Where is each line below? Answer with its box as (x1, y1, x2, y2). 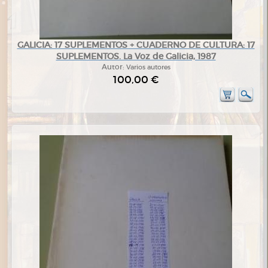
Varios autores (126, 63, 170, 72)
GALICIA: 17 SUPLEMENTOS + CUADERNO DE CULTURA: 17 (17, 39, 255, 51)
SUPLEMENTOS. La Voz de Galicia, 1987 (56, 51, 216, 62)
